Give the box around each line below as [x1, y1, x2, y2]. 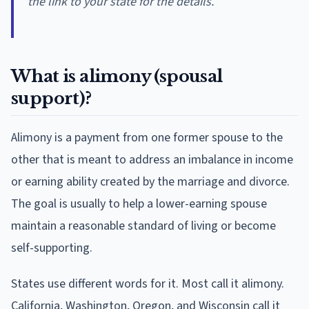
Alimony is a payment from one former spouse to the [11, 128, 283, 146]
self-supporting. [11, 239, 92, 257]
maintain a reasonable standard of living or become [11, 217, 276, 235]
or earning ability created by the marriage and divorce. [11, 172, 290, 190]
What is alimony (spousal [11, 66, 223, 86]
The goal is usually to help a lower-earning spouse [11, 195, 267, 212]
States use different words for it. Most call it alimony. [11, 275, 284, 292]
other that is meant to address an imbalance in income [11, 150, 293, 168]
